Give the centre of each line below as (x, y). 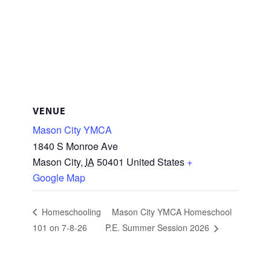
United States (155, 162)
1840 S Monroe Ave (75, 146)
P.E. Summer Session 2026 (158, 228)
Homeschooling (70, 211)
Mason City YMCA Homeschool (171, 211)
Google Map (59, 177)
